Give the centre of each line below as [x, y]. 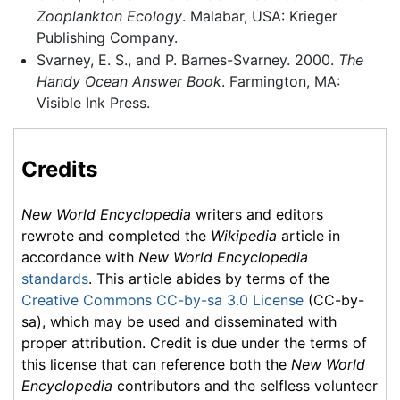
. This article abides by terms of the [209, 279]
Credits [59, 170]
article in [308, 236]
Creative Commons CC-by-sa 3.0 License [162, 300]
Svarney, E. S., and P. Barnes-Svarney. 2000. [187, 60]
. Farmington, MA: [280, 82]
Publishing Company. [107, 37]
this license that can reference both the [156, 365]
